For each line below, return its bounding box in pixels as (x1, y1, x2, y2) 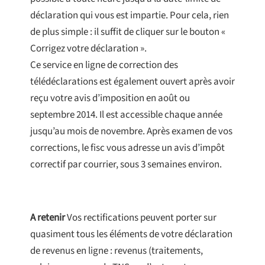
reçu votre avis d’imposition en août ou (30, 91, 190, 106)
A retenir (30, 211, 65, 225)
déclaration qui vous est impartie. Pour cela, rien (30, 8, 229, 23)
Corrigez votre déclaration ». (30, 41, 147, 56)
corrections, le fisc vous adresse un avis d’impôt (30, 141, 225, 156)
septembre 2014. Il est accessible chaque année (30, 108, 222, 122)
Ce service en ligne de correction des (30, 58, 178, 73)
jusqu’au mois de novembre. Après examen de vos (30, 124, 232, 139)
